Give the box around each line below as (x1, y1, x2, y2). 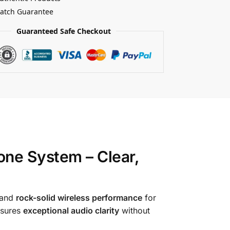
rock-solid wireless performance (15, 192, 142, 203)
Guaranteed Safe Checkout (16, 26, 111, 36)
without (119, 205, 150, 216)
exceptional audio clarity (23, 205, 119, 216)
